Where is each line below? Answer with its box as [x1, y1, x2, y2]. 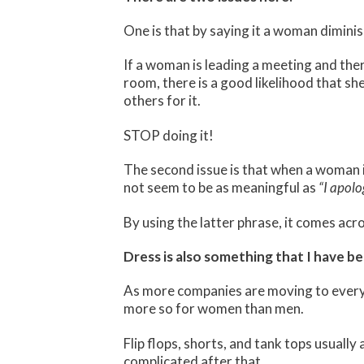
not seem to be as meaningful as [123, 179, 318, 197]
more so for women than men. [123, 300, 304, 318]
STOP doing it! [123, 126, 214, 144]
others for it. [123, 92, 201, 110]
